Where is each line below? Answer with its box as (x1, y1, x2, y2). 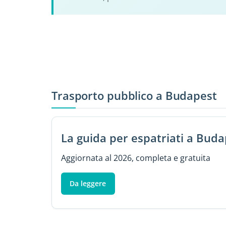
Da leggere (70, 178, 106, 188)
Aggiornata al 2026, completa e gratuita (61, 152, 210, 163)
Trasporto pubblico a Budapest (51, 88, 217, 104)
